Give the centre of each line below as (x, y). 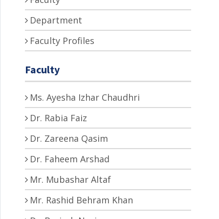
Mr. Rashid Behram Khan (81, 200)
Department (56, 20)
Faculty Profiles (62, 40)
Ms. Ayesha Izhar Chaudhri (85, 97)
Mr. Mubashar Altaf (70, 179)
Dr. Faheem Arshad (70, 159)
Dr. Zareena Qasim (69, 138)
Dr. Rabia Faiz (58, 118)
